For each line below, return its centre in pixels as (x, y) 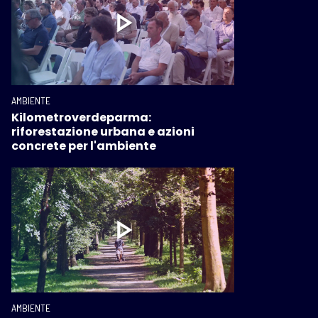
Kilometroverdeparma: (81, 117)
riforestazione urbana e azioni (103, 131)
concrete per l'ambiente (84, 146)
